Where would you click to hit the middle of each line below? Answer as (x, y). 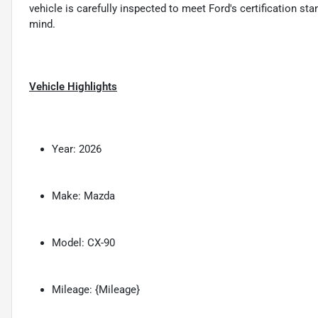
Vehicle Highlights (73, 86)
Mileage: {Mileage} (96, 289)
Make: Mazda (83, 196)
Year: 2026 (77, 149)
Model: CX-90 (83, 242)
